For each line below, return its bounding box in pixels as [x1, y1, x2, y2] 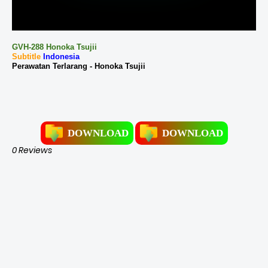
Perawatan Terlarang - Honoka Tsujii [12, 62, 145, 71]
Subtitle [12, 52, 43, 62]
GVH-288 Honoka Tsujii [12, 42, 97, 52]
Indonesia [43, 52, 80, 62]
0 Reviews [12, 144, 52, 157]
